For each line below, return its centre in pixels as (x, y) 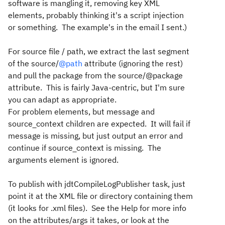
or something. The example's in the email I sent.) (97, 27)
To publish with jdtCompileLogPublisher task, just (97, 184)
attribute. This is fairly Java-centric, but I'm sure (96, 87)
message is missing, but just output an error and (95, 136)
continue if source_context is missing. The (85, 148)
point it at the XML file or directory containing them (100, 196)
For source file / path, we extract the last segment (99, 51)
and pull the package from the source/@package (95, 75)
